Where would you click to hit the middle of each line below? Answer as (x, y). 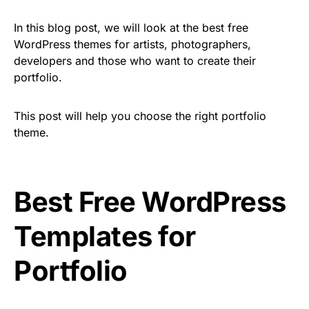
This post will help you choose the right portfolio (140, 116)
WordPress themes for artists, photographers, (132, 44)
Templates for (105, 237)
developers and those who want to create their (135, 61)
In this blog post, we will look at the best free (131, 28)
